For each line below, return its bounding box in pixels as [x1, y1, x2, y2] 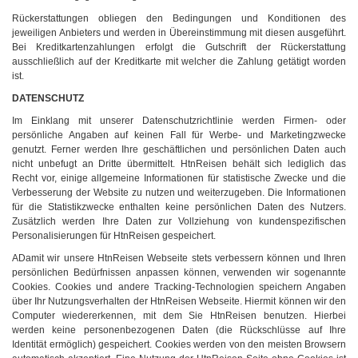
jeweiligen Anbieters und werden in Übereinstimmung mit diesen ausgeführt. [12, 27, 346, 38]
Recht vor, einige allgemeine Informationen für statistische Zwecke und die [12, 173, 346, 184]
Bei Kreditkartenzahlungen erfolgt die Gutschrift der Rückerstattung [12, 42, 346, 53]
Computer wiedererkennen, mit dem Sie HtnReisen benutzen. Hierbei [12, 310, 346, 321]
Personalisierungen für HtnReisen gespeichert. [12, 230, 216, 241]
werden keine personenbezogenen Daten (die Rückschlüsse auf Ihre [12, 324, 346, 336]
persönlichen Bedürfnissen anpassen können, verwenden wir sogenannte [12, 267, 346, 278]
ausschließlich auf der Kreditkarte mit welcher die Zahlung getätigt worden [12, 56, 346, 67]
